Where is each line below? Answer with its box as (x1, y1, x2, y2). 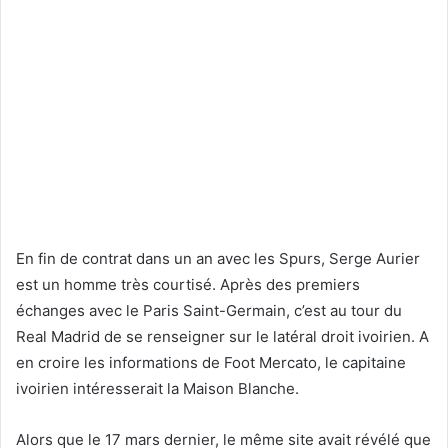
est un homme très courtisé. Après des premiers (16, 274, 360, 294)
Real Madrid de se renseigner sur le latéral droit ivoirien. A (16, 326, 429, 346)
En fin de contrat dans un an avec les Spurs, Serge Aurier (16, 248, 420, 268)
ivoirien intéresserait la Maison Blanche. (16, 378, 299, 398)
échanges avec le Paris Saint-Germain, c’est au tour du (16, 300, 402, 320)
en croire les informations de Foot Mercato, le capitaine (16, 352, 406, 372)
